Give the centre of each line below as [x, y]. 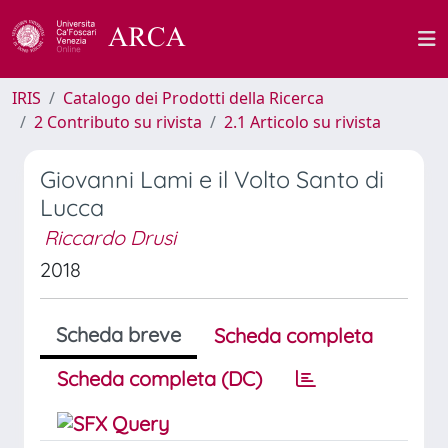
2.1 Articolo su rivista [302, 122]
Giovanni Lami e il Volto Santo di [212, 179]
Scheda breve [118, 334]
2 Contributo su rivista [118, 122]
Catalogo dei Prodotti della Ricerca [193, 98]
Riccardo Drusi [110, 237]
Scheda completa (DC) [159, 378]
